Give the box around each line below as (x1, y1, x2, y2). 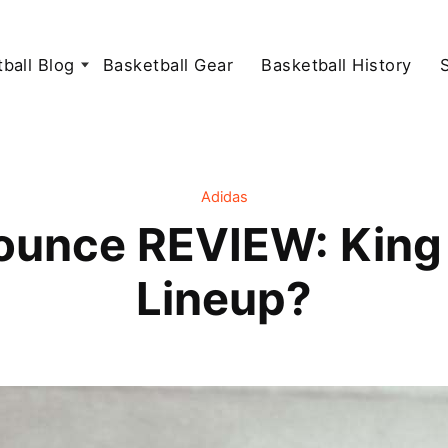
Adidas (200, 187, 248, 206)
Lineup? (136, 270, 312, 326)
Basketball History (261, 54, 412, 75)
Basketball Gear (102, 54, 234, 75)
